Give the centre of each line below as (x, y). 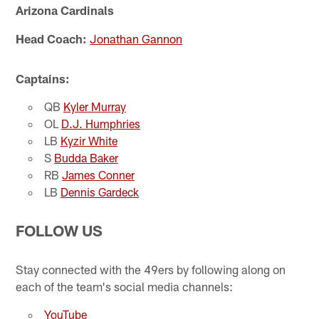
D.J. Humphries (100, 124)
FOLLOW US (59, 231)
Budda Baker (86, 158)
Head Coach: (52, 39)
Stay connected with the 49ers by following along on (151, 269)
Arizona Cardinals (65, 10)
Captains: (43, 79)
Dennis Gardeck (99, 192)
